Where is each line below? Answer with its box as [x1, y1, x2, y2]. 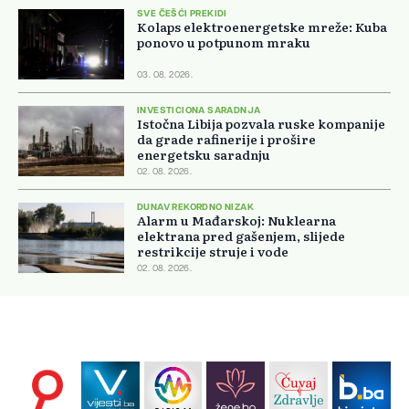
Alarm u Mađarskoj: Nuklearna [137, 211, 336, 229]
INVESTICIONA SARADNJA [137, 106, 261, 115]
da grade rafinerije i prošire [137, 130, 316, 148]
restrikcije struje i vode [137, 242, 288, 260]
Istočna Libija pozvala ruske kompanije [137, 114, 385, 132]
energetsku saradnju [137, 145, 270, 163]
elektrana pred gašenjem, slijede [137, 226, 345, 245]
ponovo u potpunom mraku [137, 33, 310, 51]
